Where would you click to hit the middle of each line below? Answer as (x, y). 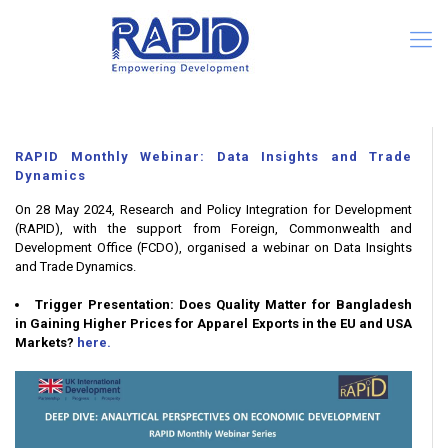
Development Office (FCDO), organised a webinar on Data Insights (213, 247)
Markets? (44, 342)
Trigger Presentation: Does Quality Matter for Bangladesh (223, 304)
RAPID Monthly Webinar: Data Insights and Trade (213, 156)
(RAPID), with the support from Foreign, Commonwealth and (213, 228)
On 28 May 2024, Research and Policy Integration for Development (213, 209)
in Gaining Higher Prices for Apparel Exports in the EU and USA (213, 323)
